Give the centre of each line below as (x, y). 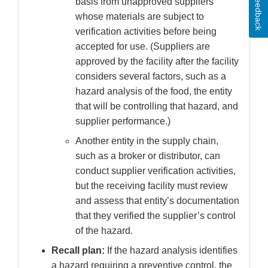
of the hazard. (104, 231)
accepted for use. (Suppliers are (143, 47)
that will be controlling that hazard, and (157, 106)
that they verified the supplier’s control (156, 216)
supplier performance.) (123, 121)
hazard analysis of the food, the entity (154, 92)
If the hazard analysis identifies (172, 251)
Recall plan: (79, 251)
